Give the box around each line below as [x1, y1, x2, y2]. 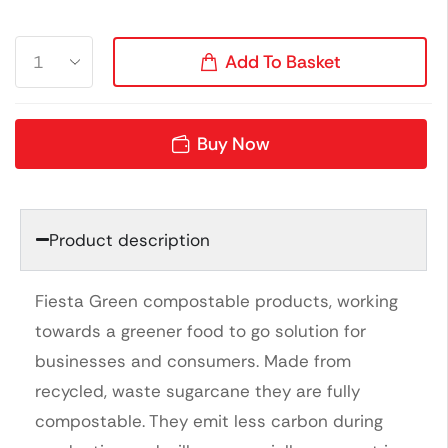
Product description [49, 228, 211, 251]
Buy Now [197, 131, 270, 156]
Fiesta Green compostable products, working [35, 289, 398, 312]
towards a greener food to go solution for [35, 319, 366, 342]
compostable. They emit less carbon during [35, 409, 383, 432]
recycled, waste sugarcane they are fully [35, 379, 360, 402]
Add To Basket [224, 49, 341, 74]
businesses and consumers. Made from [35, 349, 351, 372]
